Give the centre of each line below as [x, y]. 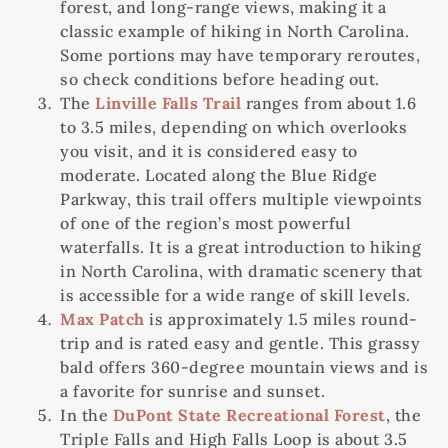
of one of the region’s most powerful [205, 223]
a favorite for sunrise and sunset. [192, 391]
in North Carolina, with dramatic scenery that [241, 271]
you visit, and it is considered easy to [209, 151]
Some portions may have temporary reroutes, [240, 55]
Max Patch [102, 319]
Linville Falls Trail [168, 103]
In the [86, 415]
